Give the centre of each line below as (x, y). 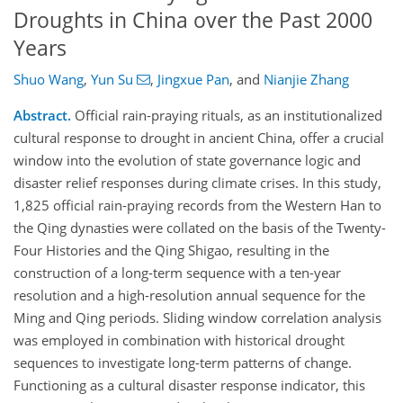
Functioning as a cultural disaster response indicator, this (189, 385)
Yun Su (112, 80)
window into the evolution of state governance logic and (187, 161)
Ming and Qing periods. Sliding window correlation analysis (197, 318)
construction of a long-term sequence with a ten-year (177, 273)
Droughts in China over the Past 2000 (193, 20)
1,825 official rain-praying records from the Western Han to (197, 206)
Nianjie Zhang (306, 80)
